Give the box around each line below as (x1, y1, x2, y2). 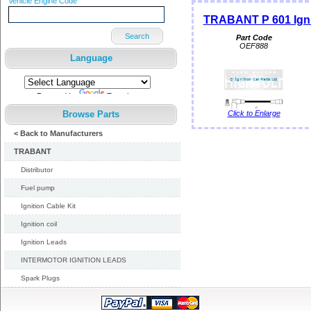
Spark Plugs (21, 274, 60, 282)
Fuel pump (21, 184, 55, 192)
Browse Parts (62, 109, 119, 119)
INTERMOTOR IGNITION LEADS (21, 256, 126, 264)
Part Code (235, 33, 272, 42)
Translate (106, 92, 139, 100)
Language (69, 53, 112, 63)
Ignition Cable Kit (21, 202, 76, 210)
